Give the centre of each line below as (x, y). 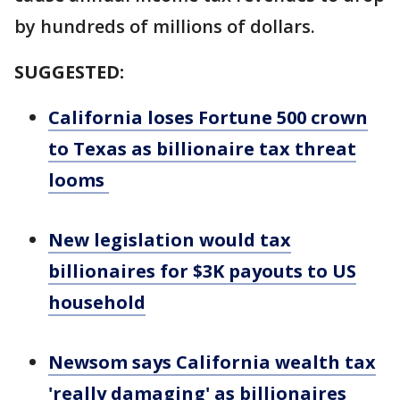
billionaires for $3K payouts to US (202, 271)
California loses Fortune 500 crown (208, 117)
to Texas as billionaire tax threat (202, 149)
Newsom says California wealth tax (212, 362)
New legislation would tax (170, 240)
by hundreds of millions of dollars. (167, 26)
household (97, 302)
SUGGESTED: (69, 72)
